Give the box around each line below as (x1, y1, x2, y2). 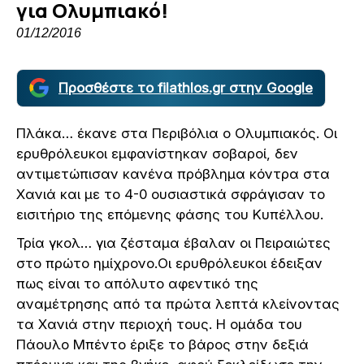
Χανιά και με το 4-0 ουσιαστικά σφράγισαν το (16, 185, 325, 202)
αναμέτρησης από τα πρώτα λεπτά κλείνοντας (16, 295, 340, 312)
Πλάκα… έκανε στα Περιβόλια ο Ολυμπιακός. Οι (16, 124, 337, 141)
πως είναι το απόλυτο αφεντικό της (16, 275, 258, 292)
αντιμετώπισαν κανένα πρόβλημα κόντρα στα (16, 165, 330, 182)
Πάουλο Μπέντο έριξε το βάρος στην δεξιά (16, 336, 309, 353)
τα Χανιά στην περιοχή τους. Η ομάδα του (16, 315, 302, 332)
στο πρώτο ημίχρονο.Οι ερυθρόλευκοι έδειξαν (16, 254, 323, 271)
